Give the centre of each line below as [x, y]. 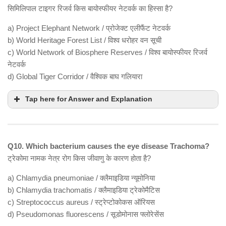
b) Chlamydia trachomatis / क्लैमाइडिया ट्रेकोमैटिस [84, 190]
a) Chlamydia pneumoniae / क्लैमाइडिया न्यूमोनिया [81, 178]
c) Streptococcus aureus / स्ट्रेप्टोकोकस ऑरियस [81, 202]
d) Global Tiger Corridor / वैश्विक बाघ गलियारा [75, 77]
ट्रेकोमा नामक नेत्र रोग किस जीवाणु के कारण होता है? [79, 158]
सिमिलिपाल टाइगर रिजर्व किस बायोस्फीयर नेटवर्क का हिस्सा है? [90, 9]
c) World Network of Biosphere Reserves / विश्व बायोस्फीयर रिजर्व [107, 52]
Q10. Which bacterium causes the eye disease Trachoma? [108, 146]
